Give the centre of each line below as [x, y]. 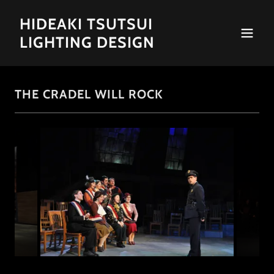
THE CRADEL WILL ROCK [89, 94]
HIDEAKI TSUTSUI [86, 24]
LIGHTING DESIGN [87, 42]
